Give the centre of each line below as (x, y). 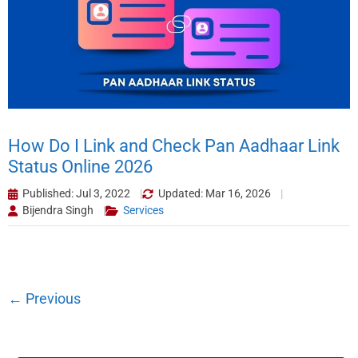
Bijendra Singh (58, 211)
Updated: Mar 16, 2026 (215, 194)
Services (143, 211)
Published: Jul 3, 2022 (76, 194)
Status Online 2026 (80, 167)
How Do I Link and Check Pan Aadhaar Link (174, 146)
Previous (52, 299)
